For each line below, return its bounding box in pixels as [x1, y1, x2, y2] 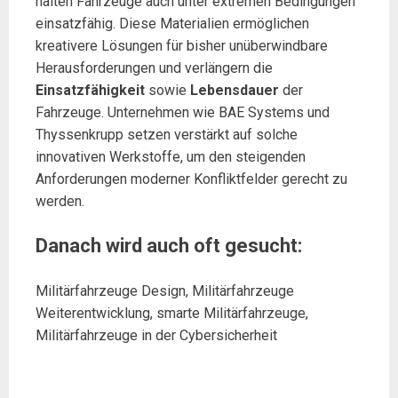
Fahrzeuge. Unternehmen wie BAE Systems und [36, 103, 330, 121]
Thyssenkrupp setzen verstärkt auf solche [36, 125, 298, 143]
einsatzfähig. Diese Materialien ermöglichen [36, 14, 309, 32]
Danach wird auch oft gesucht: [36, 234, 302, 257]
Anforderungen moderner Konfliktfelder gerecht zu [36, 170, 347, 187]
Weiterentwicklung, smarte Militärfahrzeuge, [36, 304, 308, 322]
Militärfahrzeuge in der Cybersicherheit [36, 326, 277, 344]
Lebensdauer [190, 81, 279, 99]
